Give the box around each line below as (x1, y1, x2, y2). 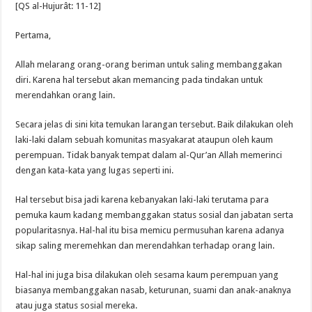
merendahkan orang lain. (15, 89, 116, 100)
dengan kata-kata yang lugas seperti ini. (15, 164, 174, 175)
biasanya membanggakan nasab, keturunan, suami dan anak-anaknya (15, 284, 292, 295)
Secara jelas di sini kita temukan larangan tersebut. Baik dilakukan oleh (15, 118, 294, 130)
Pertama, (15, 29, 52, 40)
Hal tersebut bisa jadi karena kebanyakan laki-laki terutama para (15, 194, 270, 205)
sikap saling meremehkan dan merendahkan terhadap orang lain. (15, 240, 275, 251)
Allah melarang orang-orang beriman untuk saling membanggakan (15, 58, 283, 70)
